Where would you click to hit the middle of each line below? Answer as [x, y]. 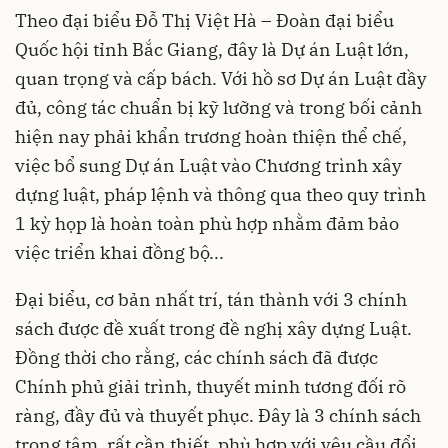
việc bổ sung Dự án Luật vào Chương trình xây [208, 165]
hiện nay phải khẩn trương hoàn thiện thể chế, [211, 136]
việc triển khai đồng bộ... [119, 252]
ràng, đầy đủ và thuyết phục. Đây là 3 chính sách [218, 415]
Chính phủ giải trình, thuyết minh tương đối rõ [210, 386]
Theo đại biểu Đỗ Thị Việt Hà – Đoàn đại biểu [204, 20]
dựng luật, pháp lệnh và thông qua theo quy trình [220, 194]
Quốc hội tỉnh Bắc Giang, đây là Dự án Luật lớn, [212, 49]
